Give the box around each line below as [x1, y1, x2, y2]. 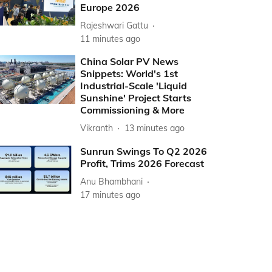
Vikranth [80, 122, 114, 134]
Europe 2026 [80, 1, 140, 13]
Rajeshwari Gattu [80, 19, 149, 31]
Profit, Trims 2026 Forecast [80, 157, 205, 169]
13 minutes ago [124, 122, 185, 134]
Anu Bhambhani [80, 175, 143, 187]
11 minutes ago [80, 33, 141, 44]
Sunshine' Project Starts [80, 92, 192, 104]
